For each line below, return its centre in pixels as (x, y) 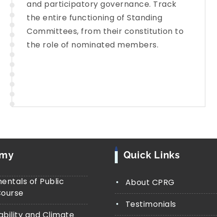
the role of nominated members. (93, 45)
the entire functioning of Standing (94, 17)
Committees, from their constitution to (105, 31)
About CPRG (150, 182)
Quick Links (152, 155)
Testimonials (151, 204)
